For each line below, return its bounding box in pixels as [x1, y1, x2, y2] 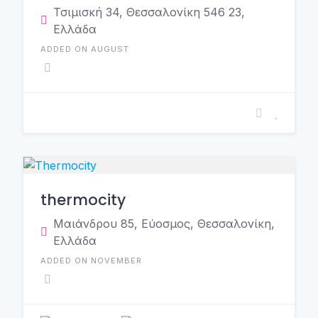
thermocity [40, 190, 126, 210]
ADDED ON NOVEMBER [40, 256, 142, 265]
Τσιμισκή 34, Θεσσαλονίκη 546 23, [53, 5, 245, 19]
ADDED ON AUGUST [40, 44, 129, 54]
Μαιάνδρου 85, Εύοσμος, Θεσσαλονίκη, [53, 216, 275, 231]
